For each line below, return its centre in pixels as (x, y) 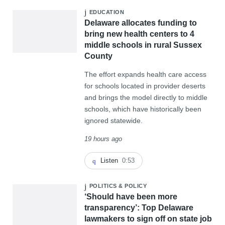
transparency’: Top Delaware (139, 207)
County (98, 56)
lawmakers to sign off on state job (148, 218)
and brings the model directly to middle (146, 97)
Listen (109, 160)
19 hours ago (103, 139)
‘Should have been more (131, 196)
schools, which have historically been (143, 109)
